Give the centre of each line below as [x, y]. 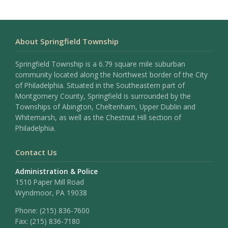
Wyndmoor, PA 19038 [51, 192]
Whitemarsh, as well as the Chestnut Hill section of [98, 117]
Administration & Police [56, 171]
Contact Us [36, 152]
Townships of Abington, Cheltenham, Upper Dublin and [105, 106]
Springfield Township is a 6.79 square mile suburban [100, 64]
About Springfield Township [67, 41]
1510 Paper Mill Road [50, 182]
